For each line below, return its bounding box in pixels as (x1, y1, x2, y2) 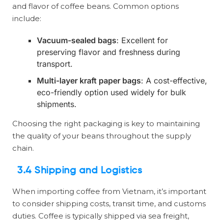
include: (12, 14, 41, 24)
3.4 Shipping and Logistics (17, 166, 142, 176)
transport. (37, 59, 73, 69)
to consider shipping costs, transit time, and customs (12, 199, 206, 209)
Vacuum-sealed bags (37, 35, 116, 46)
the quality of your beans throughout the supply (12, 131, 191, 141)
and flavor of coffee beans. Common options (12, 1, 179, 11)
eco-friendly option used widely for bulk (37, 87, 186, 98)
